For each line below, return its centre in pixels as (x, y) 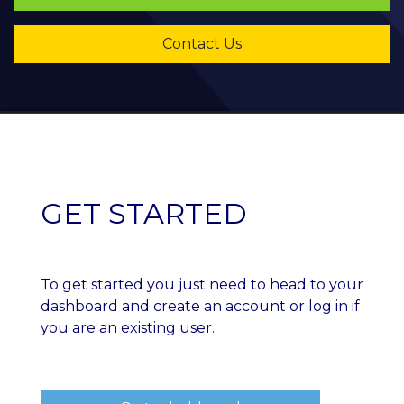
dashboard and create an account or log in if (200, 306)
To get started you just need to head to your (202, 285)
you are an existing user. (128, 328)
